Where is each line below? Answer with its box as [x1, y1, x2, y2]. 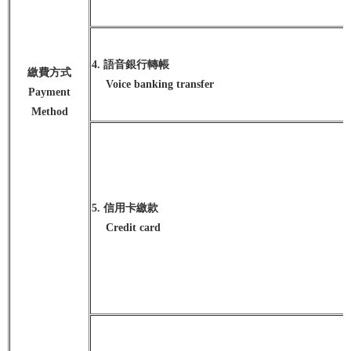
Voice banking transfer [92, 78, 214, 90]
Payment [28, 85, 71, 98]
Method [31, 105, 68, 118]
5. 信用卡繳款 [92, 201, 158, 214]
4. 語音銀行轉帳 [92, 58, 169, 71]
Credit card [92, 221, 161, 233]
